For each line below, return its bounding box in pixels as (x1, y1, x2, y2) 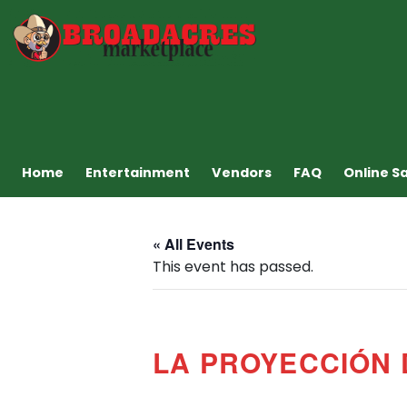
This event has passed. (153, 255, 313, 277)
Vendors (212, 163, 272, 182)
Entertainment (85, 163, 190, 182)
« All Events (153, 233, 234, 254)
